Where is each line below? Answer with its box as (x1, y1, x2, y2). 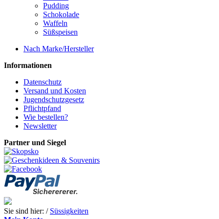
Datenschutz (23, 78, 62, 86)
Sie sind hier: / (4, 207, 50, 215)
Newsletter (23, 122, 57, 130)
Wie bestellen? (23, 113, 68, 121)
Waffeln (43, 19, 67, 27)
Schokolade (43, 10, 79, 19)
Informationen (4, 61, 52, 69)
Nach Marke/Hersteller (23, 44, 94, 53)
